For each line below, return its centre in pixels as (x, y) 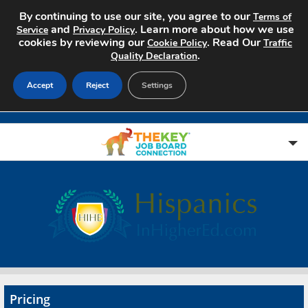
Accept (40, 85)
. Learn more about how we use (214, 30)
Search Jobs (51, 210)
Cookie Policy (177, 43)
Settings (157, 85)
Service (32, 30)
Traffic (278, 43)
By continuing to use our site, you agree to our (136, 16)
